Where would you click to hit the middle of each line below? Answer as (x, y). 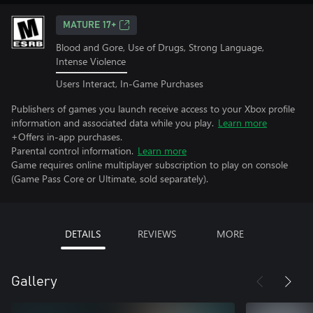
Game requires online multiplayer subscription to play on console (150, 164)
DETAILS (83, 233)
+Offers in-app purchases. (67, 136)
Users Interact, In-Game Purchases (130, 83)
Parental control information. (72, 150)
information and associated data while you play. (112, 122)
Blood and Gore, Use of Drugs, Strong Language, (160, 47)
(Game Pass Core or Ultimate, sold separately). (110, 178)
